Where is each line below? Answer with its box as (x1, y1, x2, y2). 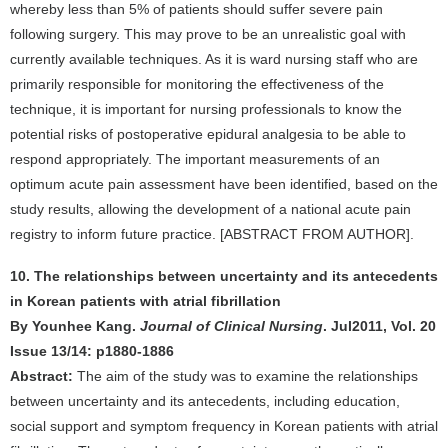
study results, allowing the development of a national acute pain (10, 201, 411, 217)
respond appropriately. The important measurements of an (10, 151, 380, 167)
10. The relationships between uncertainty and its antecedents (10, 268, 438, 284)
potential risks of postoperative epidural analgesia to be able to (10, 126, 406, 142)
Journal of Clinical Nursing (140, 318, 323, 334)
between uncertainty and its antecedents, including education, (10, 393, 400, 409)
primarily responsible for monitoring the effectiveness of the (10, 76, 384, 92)
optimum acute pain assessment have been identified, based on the (10, 176, 438, 192)
